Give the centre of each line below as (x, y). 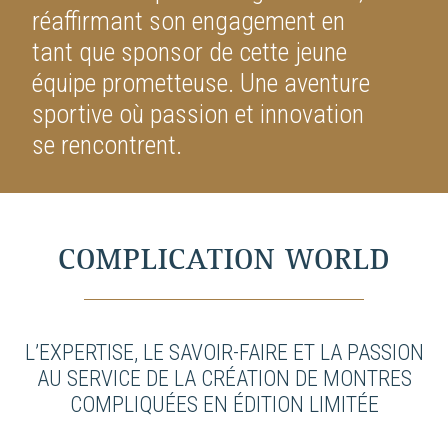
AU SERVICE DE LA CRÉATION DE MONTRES (224, 378)
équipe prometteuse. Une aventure (201, 83)
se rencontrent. (107, 145)
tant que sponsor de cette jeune (189, 52)
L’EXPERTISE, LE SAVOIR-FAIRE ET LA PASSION (224, 352)
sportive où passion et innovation (198, 114)
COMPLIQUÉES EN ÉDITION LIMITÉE (224, 404)
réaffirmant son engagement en (188, 21)
